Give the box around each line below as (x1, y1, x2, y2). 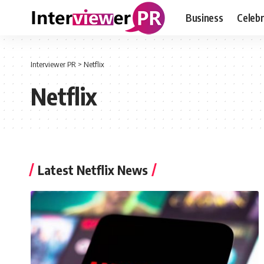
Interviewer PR (31, 60, 76, 69)
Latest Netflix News (38, 161, 148, 178)
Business (186, 11, 223, 24)
